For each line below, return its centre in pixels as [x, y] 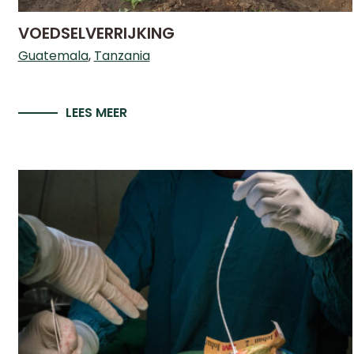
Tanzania [122, 56]
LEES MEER [96, 113]
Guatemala [53, 56]
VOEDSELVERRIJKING [96, 33]
